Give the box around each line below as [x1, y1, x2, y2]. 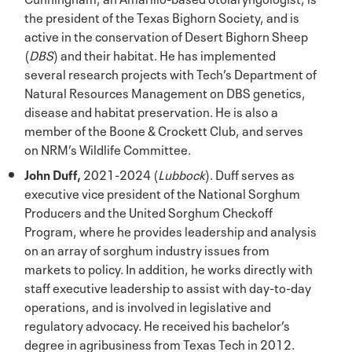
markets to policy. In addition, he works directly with [24, 258, 313, 277]
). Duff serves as [205, 163, 295, 183]
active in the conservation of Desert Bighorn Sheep [24, 25, 308, 45]
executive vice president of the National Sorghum [24, 182, 300, 202]
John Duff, [24, 163, 81, 183]
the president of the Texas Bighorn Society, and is [24, 6, 299, 26]
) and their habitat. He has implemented [53, 44, 276, 64]
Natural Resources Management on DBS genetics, [24, 82, 306, 101]
